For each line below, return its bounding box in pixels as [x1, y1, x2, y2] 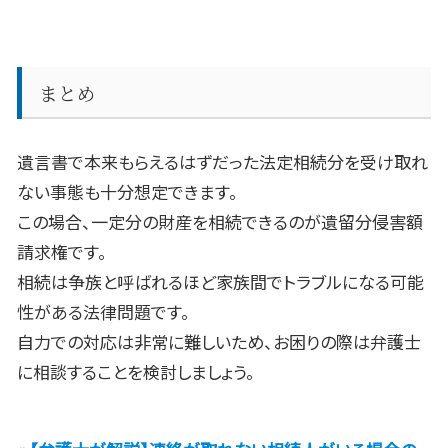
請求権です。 [17, 239, 107, 265]
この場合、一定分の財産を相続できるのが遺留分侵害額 [17, 209, 423, 235]
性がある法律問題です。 [17, 299, 190, 325]
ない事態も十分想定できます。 [17, 179, 238, 205]
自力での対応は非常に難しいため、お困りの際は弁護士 [17, 329, 421, 355]
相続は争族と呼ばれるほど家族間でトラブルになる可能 [17, 269, 424, 295]
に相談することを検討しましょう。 [17, 359, 255, 385]
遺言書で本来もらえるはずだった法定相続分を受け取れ [17, 149, 428, 175]
